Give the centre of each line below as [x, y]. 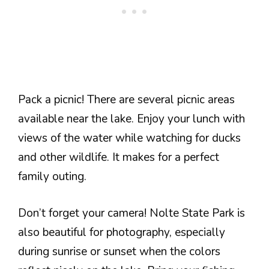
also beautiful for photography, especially [122, 232]
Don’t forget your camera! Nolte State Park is [131, 213]
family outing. [52, 177]
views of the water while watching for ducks [129, 138]
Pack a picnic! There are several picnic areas [126, 100]
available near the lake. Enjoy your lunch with [131, 119]
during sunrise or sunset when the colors [119, 251]
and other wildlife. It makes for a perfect [119, 157]
